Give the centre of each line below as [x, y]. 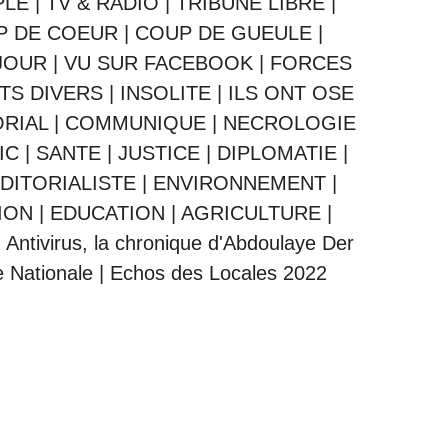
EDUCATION [107, 213]
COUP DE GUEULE [226, 33]
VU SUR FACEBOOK [158, 63]
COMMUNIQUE [135, 123]
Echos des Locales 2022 [218, 273]
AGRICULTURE [250, 213]
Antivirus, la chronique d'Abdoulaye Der [179, 243]
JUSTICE [159, 153]
